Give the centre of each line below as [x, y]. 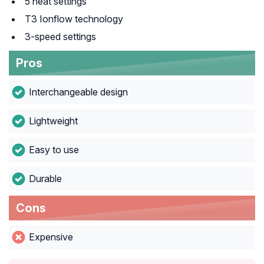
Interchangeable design [78, 92]
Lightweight [53, 121]
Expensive [51, 237]
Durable [45, 179]
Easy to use [54, 150]
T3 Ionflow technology [74, 19]
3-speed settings [60, 37]
